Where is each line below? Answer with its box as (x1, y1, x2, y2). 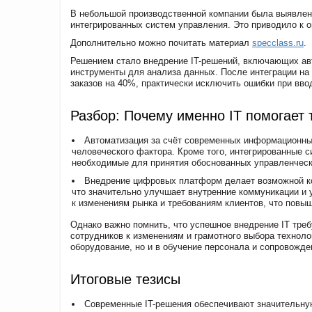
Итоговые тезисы (70, 272, 180, 288)
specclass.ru (252, 38, 304, 49)
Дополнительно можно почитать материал (70, 38, 252, 49)
